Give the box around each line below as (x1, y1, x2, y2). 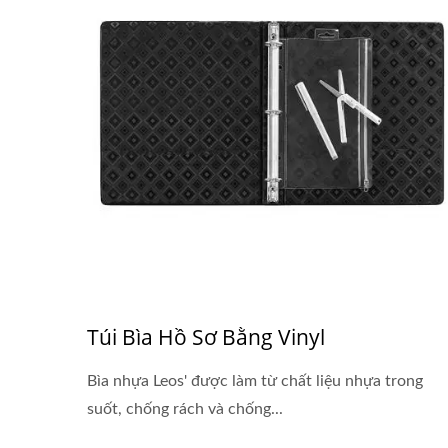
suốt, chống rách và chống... (87, 401, 283, 417)
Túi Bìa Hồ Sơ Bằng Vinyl (87, 323, 325, 351)
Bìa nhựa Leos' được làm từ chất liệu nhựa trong (87, 373, 423, 389)
